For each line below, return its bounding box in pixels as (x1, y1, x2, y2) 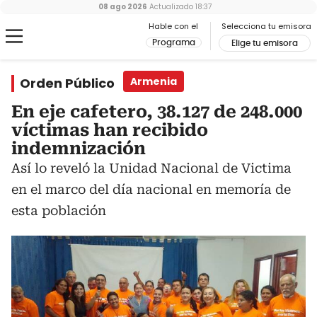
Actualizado (147, 1, 193, 12)
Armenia (130, 74, 177, 88)
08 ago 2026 (98, 1, 147, 12)
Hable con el (149, 21, 198, 32)
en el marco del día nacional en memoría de (11, 182, 291, 197)
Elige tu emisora (231, 39, 298, 47)
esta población (11, 203, 106, 218)
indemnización (11, 139, 146, 158)
